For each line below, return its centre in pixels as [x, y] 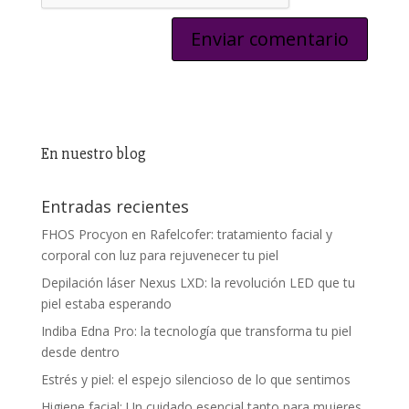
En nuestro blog [93, 153]
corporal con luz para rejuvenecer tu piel [159, 255]
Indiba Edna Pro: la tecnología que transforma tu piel [196, 331]
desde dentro [80, 352]
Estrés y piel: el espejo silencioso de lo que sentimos [195, 379]
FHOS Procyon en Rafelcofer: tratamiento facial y [186, 234]
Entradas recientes [115, 206]
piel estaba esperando [106, 304]
